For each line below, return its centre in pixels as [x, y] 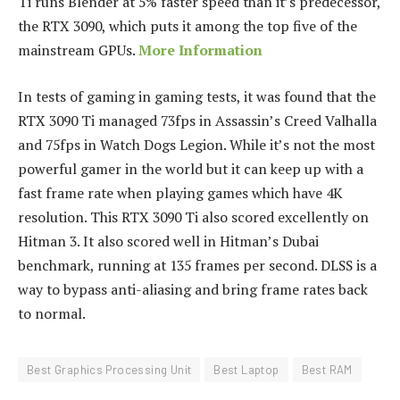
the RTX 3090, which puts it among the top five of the [187, 26]
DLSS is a [349, 265]
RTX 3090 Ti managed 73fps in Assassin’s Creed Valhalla [197, 120]
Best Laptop [246, 369]
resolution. [52, 217]
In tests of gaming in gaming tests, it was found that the [197, 96]
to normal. [52, 313]
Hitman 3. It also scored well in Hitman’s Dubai [168, 241]
